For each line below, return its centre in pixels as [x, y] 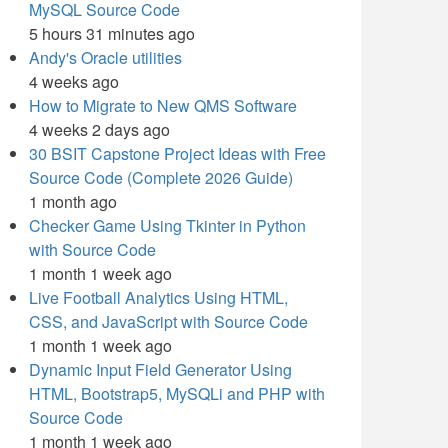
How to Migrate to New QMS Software [163, 105]
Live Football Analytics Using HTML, [158, 297]
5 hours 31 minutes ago [112, 33]
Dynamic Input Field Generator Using [160, 369]
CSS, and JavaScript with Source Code [168, 321]
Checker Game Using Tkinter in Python [167, 225]
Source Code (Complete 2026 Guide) [161, 177]
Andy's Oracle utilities [105, 57]
